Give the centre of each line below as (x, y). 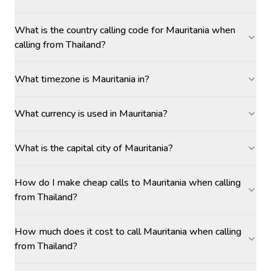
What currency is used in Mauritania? (91, 114)
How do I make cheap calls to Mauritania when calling (128, 183)
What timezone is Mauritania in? (82, 79)
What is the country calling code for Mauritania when (125, 30)
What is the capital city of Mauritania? (94, 148)
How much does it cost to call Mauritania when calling (128, 232)
